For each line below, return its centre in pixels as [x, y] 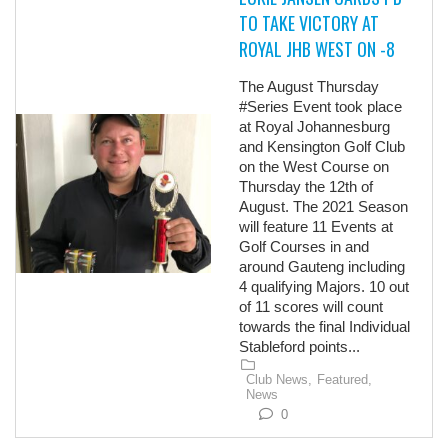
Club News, [279, 380]
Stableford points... [300, 346]
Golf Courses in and [304, 246]
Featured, [345, 380]
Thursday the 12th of [306, 186]
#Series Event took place [321, 106]
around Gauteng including [322, 266]
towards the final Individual [325, 326]
